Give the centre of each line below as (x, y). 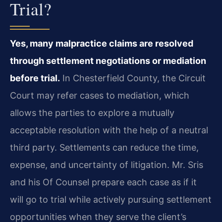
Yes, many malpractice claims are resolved (102, 44)
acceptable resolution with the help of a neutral (109, 130)
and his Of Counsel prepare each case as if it (103, 182)
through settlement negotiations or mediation (108, 61)
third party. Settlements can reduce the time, (104, 148)
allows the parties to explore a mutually (92, 113)
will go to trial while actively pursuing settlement (111, 200)
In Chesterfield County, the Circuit (133, 78)
